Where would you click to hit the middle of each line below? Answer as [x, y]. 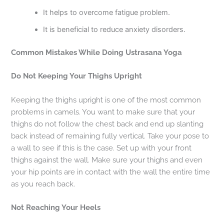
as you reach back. [43, 183]
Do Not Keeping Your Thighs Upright [77, 76]
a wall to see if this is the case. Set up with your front [101, 147]
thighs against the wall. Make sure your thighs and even [107, 159]
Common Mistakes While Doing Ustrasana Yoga [97, 52]
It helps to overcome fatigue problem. [107, 13]
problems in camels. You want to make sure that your [103, 111]
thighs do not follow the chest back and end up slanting [107, 123]
